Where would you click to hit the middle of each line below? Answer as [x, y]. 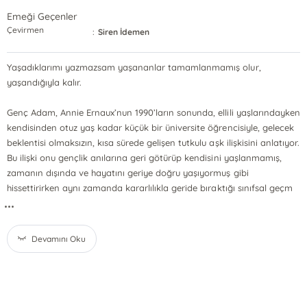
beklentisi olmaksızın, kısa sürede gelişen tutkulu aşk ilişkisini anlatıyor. [153, 143]
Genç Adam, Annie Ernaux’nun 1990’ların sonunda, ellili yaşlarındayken [153, 112]
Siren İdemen [124, 32]
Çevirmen [25, 30]
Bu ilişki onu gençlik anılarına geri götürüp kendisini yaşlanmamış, [144, 158]
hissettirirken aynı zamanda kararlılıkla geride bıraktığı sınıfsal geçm [149, 188]
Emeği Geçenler [42, 16]
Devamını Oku [59, 239]
